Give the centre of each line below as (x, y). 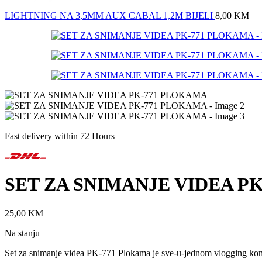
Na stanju (22, 233)
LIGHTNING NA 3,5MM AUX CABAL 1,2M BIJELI (110, 15)
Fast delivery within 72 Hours (60, 136)
